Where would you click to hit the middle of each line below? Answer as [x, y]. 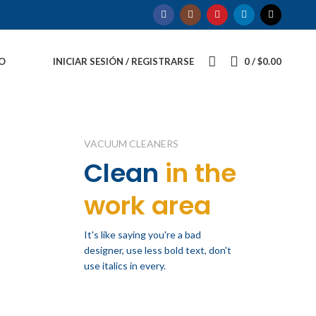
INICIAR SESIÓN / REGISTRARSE [124, 61]
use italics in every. [124, 266]
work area [147, 206]
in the [197, 173]
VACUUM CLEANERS [131, 144]
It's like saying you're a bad [142, 235]
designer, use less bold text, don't [157, 250]
